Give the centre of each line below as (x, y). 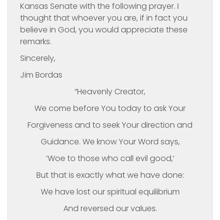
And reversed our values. (110, 208)
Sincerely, (38, 58)
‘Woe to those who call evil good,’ (110, 158)
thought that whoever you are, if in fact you (104, 18)
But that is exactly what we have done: (110, 175)
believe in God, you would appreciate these (104, 30)
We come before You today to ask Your (110, 108)
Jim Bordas (41, 75)
